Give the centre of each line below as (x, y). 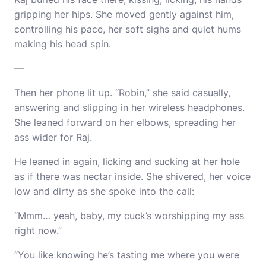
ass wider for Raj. (53, 137)
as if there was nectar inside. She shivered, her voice (132, 176)
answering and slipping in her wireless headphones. (129, 107)
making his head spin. (63, 44)
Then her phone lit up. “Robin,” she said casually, (122, 93)
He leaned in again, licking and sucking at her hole (127, 161)
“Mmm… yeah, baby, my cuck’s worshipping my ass (129, 216)
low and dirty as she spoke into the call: (104, 191)
